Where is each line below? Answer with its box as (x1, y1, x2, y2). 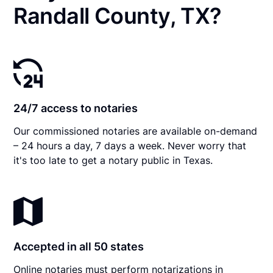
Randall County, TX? (13, 2, 222, 29)
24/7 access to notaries (13, 101, 138, 115)
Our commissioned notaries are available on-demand (13, 124, 258, 137)
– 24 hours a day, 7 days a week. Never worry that (13, 139, 247, 152)
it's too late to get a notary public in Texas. (13, 154, 213, 166)
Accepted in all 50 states (13, 239, 144, 253)
